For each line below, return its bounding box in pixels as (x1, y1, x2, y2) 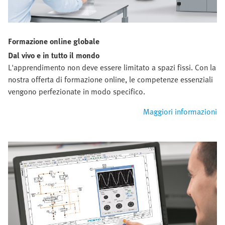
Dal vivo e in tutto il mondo (8, 49, 99, 61)
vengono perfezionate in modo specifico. (8, 85, 145, 97)
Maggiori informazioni (143, 105, 217, 118)
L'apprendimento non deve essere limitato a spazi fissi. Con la (8, 61, 216, 73)
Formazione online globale (8, 35, 99, 47)
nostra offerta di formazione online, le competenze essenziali (8, 73, 213, 85)
